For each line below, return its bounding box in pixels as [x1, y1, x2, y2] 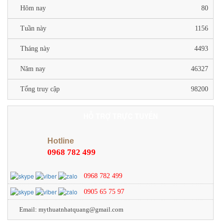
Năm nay [20, 65, 45, 73]
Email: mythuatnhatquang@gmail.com [19, 205, 123, 213]
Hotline [47, 136, 74, 145]
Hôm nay [20, 4, 46, 12]
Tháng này [20, 44, 50, 52]
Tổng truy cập [20, 85, 60, 93]
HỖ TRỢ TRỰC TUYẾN [83, 110, 158, 121]
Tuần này [20, 24, 46, 32]
